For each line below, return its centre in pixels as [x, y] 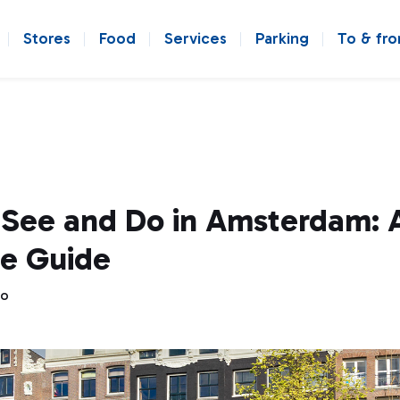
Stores [47, 38]
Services [196, 38]
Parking [282, 38]
